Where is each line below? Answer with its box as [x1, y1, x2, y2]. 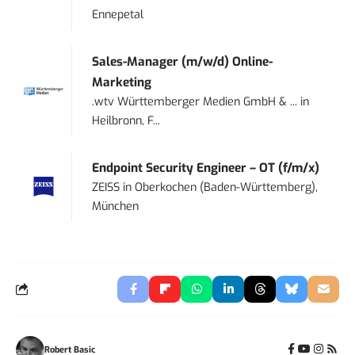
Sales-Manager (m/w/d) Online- [92, 53, 273, 70]
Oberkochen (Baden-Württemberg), [135, 179, 319, 195]
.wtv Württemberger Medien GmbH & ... [92, 94, 298, 109]
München [92, 198, 139, 214]
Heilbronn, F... [92, 113, 161, 128]
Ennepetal [92, 6, 144, 22]
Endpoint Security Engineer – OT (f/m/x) [92, 159, 320, 176]
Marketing [92, 74, 152, 90]
